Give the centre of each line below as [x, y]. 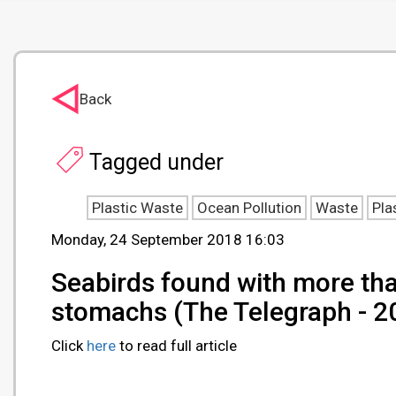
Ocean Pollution [249, 208]
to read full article [176, 346]
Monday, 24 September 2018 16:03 [168, 240]
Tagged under [156, 163]
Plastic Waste [137, 208]
